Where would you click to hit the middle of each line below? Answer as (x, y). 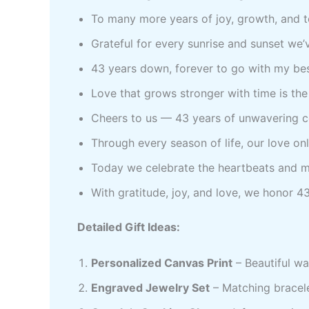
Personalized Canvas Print (162, 262)
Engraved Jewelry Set (150, 287)
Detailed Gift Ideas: (129, 227)
